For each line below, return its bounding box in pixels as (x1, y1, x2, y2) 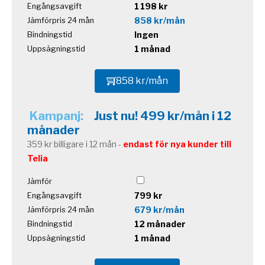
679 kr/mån (134, 204, 185, 215)
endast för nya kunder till (123, 138, 231, 149)
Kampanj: (30, 108, 86, 123)
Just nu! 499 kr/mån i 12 (94, 108, 231, 123)
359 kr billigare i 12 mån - (27, 138, 123, 149)
